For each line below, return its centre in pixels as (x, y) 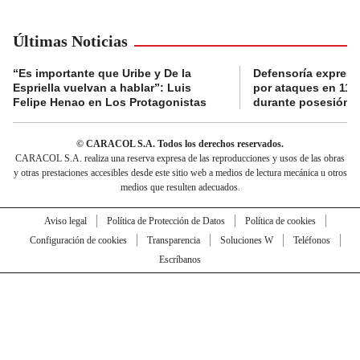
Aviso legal (65, 221)
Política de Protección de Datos (166, 221)
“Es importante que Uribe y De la (102, 73)
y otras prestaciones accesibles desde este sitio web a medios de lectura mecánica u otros (180, 172)
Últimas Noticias (70, 41)
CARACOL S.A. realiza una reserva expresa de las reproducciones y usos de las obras (180, 158)
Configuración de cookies (78, 240)
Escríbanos (180, 259)
